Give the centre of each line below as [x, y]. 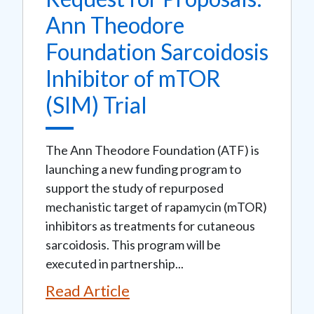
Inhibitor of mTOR [133, 78]
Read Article [88, 290]
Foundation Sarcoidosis [157, 51]
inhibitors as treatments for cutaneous [150, 225]
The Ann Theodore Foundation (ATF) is [152, 150]
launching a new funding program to [143, 169]
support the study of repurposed [135, 187]
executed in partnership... [115, 263]
